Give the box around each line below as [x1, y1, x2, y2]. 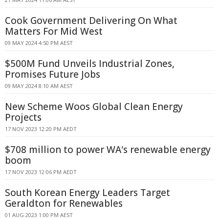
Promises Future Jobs [5, 68, 100, 81]
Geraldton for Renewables [5, 197, 123, 210]
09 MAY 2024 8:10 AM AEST [5, 82, 73, 89]
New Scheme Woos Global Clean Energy [5, 100, 183, 113]
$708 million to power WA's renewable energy [5, 143, 211, 156]
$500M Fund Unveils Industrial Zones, [5, 57, 175, 70]
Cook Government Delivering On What [5, 14, 177, 27]
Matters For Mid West [5, 25, 103, 38]
